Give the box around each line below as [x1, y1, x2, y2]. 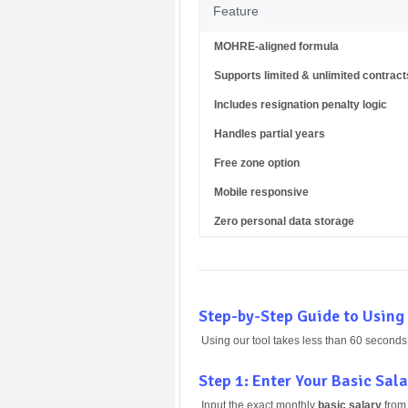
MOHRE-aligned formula [214, 39, 339, 53]
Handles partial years [214, 127, 325, 140]
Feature [213, 3, 259, 18]
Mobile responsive [214, 185, 309, 199]
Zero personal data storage [214, 214, 354, 228]
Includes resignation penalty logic [214, 97, 387, 111]
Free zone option [214, 156, 300, 169]
